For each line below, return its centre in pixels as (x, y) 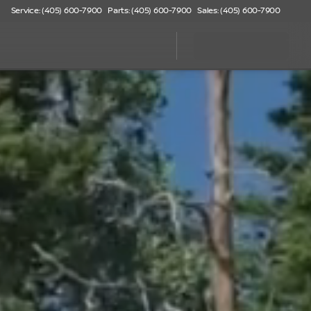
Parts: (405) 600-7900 (150, 11)
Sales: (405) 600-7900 (239, 11)
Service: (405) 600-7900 (57, 11)
